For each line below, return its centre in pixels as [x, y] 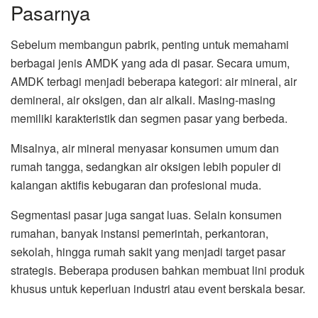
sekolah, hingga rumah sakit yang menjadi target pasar [148, 252]
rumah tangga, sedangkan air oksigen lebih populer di [146, 167]
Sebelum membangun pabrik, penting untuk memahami [150, 45]
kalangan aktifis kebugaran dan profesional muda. [136, 185]
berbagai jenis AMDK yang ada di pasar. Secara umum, [150, 63]
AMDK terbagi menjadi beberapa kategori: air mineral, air [154, 82]
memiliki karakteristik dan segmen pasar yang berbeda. [149, 119]
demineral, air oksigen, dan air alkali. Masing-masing [143, 100]
